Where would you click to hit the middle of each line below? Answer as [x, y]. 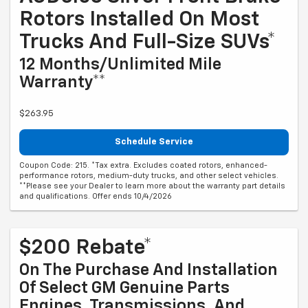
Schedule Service [154, 142]
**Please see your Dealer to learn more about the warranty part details [152, 186]
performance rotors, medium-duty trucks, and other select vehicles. [149, 175]
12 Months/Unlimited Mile [120, 65]
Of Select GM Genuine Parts [124, 288]
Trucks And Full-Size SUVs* [147, 43]
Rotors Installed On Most [139, 20]
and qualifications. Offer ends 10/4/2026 [96, 196]
